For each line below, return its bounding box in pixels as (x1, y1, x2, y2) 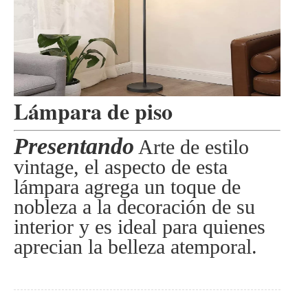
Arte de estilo (134, 135, 249, 159)
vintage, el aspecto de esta (14, 155, 228, 179)
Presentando (14, 133, 134, 159)
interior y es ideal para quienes (14, 215, 265, 239)
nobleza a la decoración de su (14, 195, 255, 219)
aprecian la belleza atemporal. (14, 235, 257, 258)
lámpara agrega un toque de (14, 175, 241, 199)
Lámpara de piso (14, 94, 173, 127)
